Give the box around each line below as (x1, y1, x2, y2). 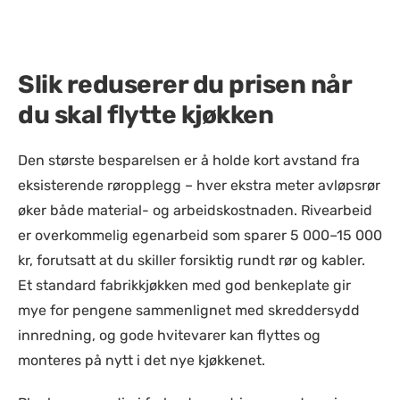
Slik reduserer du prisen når (18, 70, 351, 99)
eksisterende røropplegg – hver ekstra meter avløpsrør (18, 177, 380, 194)
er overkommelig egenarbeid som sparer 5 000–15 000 (18, 227, 382, 244)
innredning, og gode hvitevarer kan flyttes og (18, 327, 321, 344)
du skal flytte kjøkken (18, 100, 273, 129)
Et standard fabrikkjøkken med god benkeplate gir (18, 277, 351, 294)
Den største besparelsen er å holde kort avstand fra (18, 152, 360, 169)
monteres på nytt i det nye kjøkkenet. (18, 352, 265, 369)
